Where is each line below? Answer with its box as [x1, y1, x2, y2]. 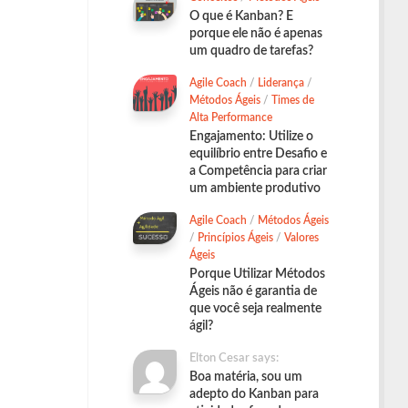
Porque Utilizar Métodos [189, 268, 325, 281]
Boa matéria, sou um [189, 371, 302, 384]
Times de [271, 95, 314, 107]
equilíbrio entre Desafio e [189, 148, 327, 161]
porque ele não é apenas [189, 27, 322, 41]
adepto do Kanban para [189, 388, 319, 402]
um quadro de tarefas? [189, 45, 313, 58]
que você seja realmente [189, 302, 321, 316]
